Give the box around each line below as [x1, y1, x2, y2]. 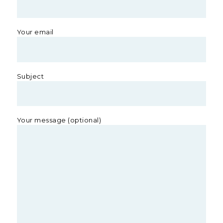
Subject [16, 72, 44, 80]
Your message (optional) [16, 116, 102, 124]
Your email [16, 28, 54, 36]
